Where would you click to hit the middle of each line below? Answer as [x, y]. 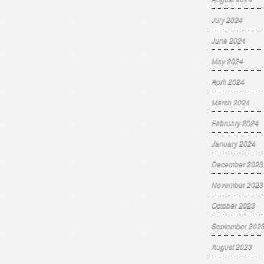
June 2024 [229, 40]
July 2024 [227, 19]
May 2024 [227, 60]
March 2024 [231, 102]
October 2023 [233, 205]
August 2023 [232, 246]
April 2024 [228, 81]
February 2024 [235, 122]
